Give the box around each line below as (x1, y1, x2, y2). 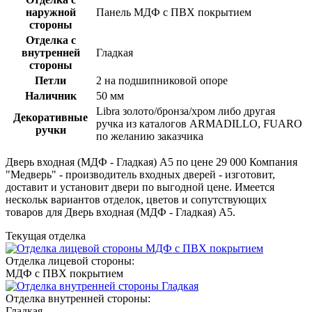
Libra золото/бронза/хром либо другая (96, 104, 275, 117)
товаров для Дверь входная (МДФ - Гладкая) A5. (6, 205, 235, 218)
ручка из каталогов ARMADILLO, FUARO (96, 117, 302, 130)
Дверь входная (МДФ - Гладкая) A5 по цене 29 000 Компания (6, 155, 297, 168)
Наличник (24, 89, 77, 102)
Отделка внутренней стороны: (6, 292, 150, 304)
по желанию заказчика (96, 130, 203, 142)
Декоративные (13, 111, 88, 123)
